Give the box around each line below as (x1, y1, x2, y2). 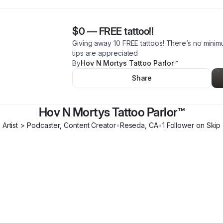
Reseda (119, 121, 145, 129)
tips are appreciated (72, 49, 138, 57)
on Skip (194, 121, 221, 129)
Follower (164, 121, 194, 129)
